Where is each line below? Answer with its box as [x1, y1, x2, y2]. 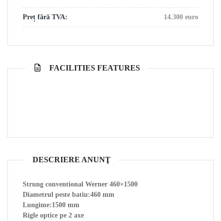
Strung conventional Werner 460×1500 [23, 181, 138, 188]
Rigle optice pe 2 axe [23, 212, 84, 220]
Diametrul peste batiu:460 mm [23, 191, 114, 199]
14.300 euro [164, 13, 198, 21]
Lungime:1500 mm [23, 201, 79, 209]
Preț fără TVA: [23, 13, 68, 21]
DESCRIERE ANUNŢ [33, 155, 110, 164]
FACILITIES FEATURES [47, 64, 140, 73]
